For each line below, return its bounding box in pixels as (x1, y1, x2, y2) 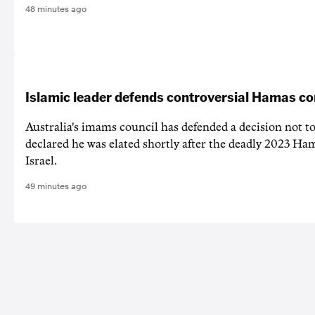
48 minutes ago (25, 4, 86, 15)
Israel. (25, 155, 57, 167)
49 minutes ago (25, 181, 86, 192)
